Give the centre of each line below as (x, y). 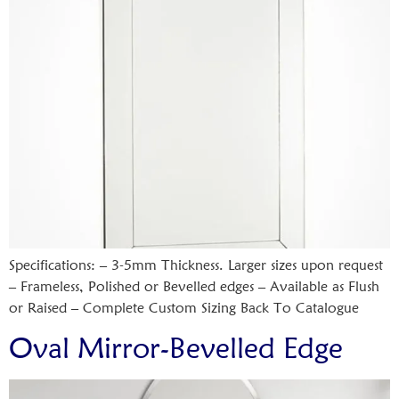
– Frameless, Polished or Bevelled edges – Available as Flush (194, 286)
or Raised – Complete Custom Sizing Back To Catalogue (184, 307)
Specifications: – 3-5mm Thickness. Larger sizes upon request (196, 265)
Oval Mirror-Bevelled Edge (176, 348)
